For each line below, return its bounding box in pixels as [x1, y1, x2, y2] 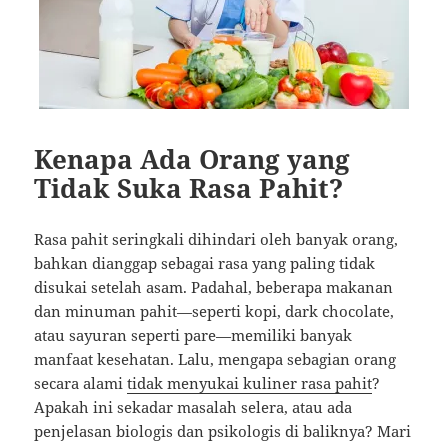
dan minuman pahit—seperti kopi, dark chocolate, [34, 300, 395, 321]
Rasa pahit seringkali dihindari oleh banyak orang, [34, 228, 399, 249]
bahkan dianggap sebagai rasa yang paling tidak [34, 252, 376, 273]
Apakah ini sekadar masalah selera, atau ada [34, 396, 353, 417]
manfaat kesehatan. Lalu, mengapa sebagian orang [34, 348, 397, 369]
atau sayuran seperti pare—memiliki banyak [34, 324, 353, 345]
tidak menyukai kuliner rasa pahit [127, 372, 373, 393]
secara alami [34, 372, 128, 393]
